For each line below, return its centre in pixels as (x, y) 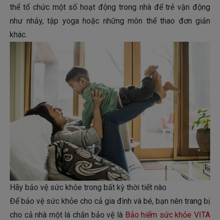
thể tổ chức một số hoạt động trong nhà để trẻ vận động (110, 7)
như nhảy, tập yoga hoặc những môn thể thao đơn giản (110, 21)
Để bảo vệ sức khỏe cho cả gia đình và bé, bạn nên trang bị (110, 201)
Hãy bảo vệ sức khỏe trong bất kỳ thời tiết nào (88, 188)
